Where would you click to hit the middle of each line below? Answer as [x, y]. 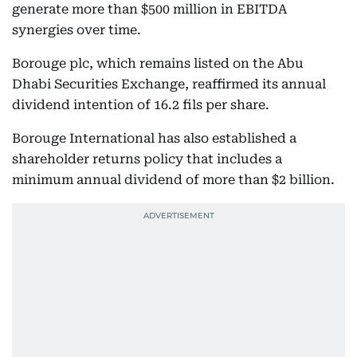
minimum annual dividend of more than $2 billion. [173, 180]
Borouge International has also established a [154, 138]
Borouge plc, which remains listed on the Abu [158, 63]
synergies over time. [76, 30]
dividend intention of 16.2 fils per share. [141, 105]
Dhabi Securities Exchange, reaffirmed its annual [169, 84]
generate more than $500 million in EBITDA [149, 9]
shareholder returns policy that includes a [147, 159]
